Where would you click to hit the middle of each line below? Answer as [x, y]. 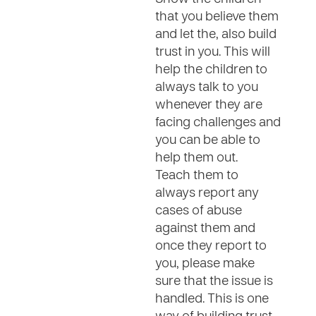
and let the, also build [216, 35]
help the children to [211, 70]
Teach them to [197, 176]
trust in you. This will [213, 53]
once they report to [211, 247]
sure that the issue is [214, 282]
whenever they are [209, 105]
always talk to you [207, 88]
